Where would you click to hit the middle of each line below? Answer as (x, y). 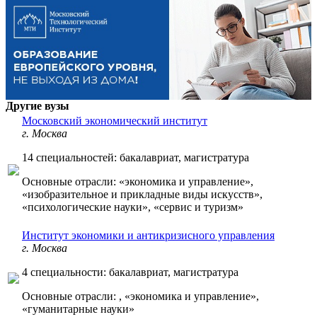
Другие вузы (38, 106)
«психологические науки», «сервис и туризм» (133, 207)
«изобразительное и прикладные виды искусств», (142, 195)
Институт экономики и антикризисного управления (148, 236)
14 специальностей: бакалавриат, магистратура (136, 158)
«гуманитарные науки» (78, 309)
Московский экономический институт (115, 121)
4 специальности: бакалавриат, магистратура (130, 272)
